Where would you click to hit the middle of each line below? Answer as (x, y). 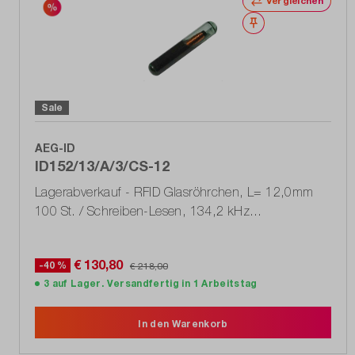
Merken (281, 23)
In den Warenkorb (183, 324)
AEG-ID (55, 148)
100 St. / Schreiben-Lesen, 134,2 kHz (143, 211)
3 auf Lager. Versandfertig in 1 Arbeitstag (151, 284)
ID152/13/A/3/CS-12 (102, 166)
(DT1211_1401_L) (86, 230)
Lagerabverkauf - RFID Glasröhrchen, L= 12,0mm (174, 192)
